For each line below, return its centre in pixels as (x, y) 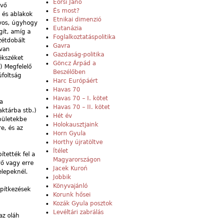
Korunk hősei (72, 195)
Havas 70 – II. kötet (82, 107)
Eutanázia (67, 28)
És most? (66, 11)
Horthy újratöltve (78, 142)
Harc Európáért (75, 81)
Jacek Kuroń (70, 169)
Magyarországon (77, 160)
